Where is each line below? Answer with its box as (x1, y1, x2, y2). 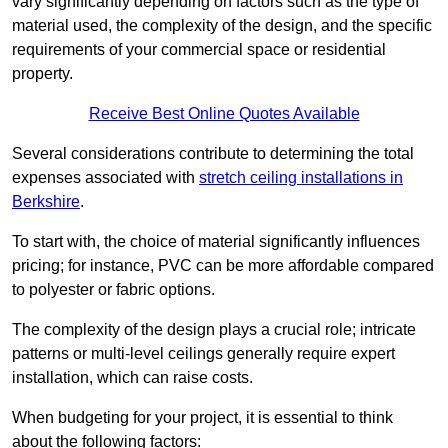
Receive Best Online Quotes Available (88, 105, 360, 123)
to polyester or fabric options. (12, 281, 215, 299)
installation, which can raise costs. (12, 369, 253, 387)
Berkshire (12, 193, 80, 211)
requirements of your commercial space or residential (12, 41, 386, 59)
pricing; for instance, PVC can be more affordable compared (12, 257, 434, 275)
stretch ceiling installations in (199, 169, 403, 187)
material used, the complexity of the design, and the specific (12, 17, 432, 35)
